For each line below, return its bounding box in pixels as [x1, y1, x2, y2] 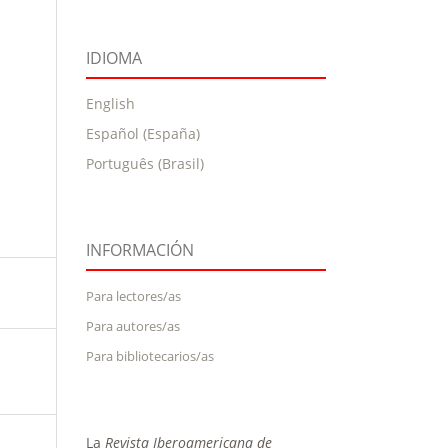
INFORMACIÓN [86, 238, 194, 261]
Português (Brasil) [86, 153, 204, 173]
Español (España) [86, 123, 200, 143]
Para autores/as [86, 316, 180, 335]
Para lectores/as [86, 286, 181, 305]
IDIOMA [86, 46, 142, 69]
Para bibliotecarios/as [86, 346, 214, 365]
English [86, 93, 135, 113]
